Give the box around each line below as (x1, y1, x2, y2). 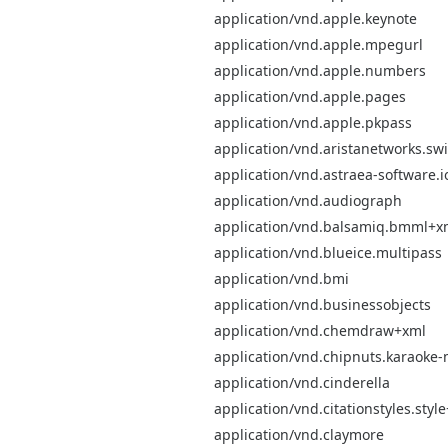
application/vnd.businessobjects (214, 294, 431, 314)
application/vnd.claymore (214, 424, 384, 444)
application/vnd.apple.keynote (214, 8, 417, 28)
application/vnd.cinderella (214, 372, 390, 392)
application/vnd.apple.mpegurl (214, 34, 423, 54)
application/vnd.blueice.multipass (214, 242, 442, 262)
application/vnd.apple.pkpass (214, 112, 412, 132)
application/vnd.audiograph (214, 190, 402, 210)
